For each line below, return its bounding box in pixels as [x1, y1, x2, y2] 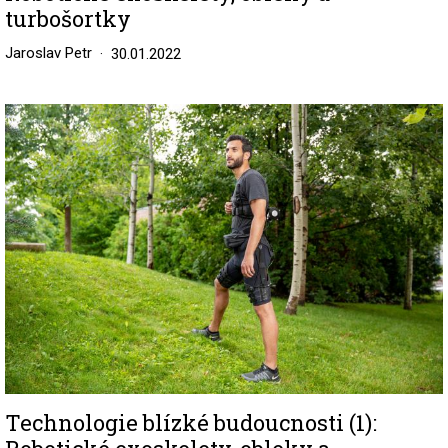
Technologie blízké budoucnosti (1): [5, 407, 377, 437]
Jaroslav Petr [5, 43, 92, 62]
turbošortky [5, 3, 131, 33]
